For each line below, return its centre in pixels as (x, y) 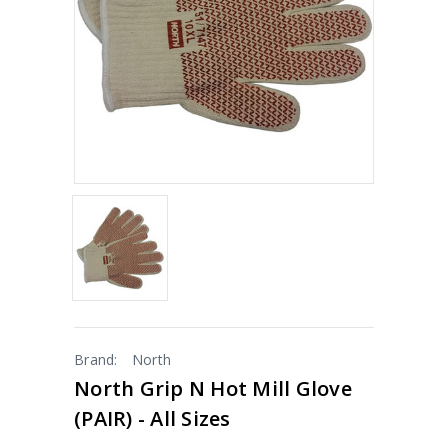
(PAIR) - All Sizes (152, 418)
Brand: (96, 359)
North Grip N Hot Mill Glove (213, 388)
